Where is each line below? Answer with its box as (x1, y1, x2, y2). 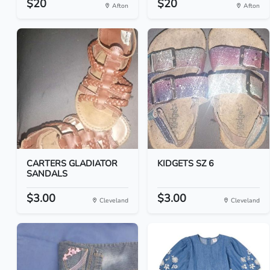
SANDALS (27, 168, 67, 180)
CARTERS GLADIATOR (27, 157, 118, 169)
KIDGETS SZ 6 (157, 157, 215, 169)
